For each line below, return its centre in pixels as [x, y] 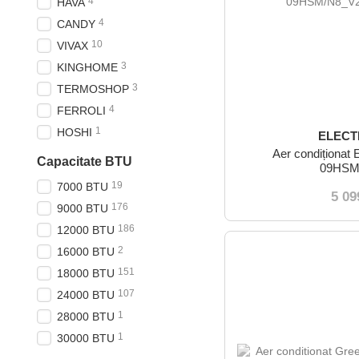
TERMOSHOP [93, 89]
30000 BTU [86, 338]
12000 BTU [86, 230]
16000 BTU [86, 252]
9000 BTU [83, 208]
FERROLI [81, 111]
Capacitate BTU [85, 161]
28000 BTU [86, 317]
